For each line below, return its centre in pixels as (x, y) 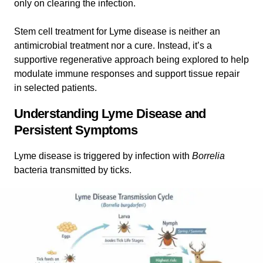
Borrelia (208, 156)
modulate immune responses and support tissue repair (127, 74)
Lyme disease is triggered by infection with (103, 156)
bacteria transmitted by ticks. (73, 170)
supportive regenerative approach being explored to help (131, 60)
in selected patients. (55, 88)
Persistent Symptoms (76, 130)
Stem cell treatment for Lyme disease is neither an (117, 31)
